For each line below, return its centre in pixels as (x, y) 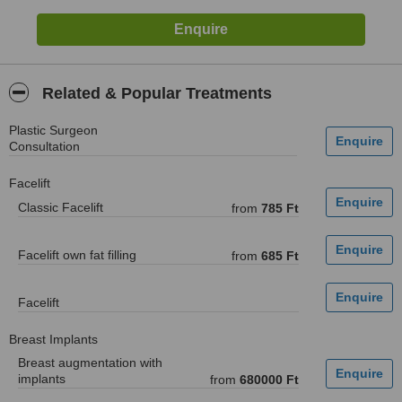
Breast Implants (53, 339)
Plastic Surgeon (53, 130)
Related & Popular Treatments (155, 93)
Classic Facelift (61, 207)
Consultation (44, 146)
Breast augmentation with (90, 363)
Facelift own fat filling (77, 255)
